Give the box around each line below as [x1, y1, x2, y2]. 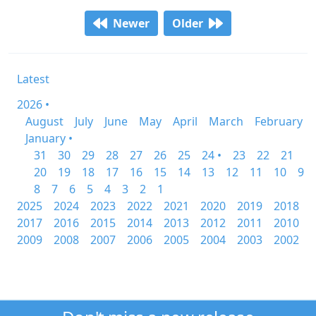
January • [25, 130, 73, 146]
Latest [17, 71, 49, 87]
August [25, 114, 63, 129]
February [255, 114, 303, 129]
